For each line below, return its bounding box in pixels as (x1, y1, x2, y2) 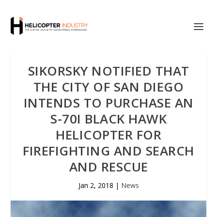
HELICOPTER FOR (56, 126, 161, 143)
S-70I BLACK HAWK (50, 110, 167, 127)
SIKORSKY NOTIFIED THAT (28, 62, 189, 79)
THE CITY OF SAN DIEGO (33, 78, 184, 95)
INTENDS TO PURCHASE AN (23, 94, 194, 111)
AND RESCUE (69, 158, 148, 175)
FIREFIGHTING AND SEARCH (23, 142, 194, 159)
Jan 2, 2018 (78, 181, 113, 190)
